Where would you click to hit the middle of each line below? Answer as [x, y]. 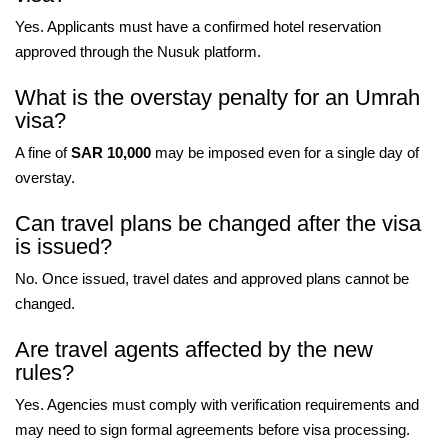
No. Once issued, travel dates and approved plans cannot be [212, 278]
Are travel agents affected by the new [194, 349]
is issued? [63, 246]
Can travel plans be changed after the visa [218, 223]
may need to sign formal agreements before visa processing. [212, 429]
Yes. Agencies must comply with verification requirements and [217, 404]
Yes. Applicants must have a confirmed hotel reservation [198, 26]
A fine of [43, 152]
